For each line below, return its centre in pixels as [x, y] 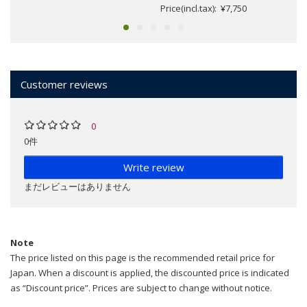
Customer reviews [64, 85]
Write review [153, 168]
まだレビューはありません [77, 187]
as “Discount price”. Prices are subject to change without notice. [141, 288]
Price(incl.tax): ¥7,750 [204, 9]
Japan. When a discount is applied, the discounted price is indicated [150, 273]
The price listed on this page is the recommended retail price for [143, 258]
